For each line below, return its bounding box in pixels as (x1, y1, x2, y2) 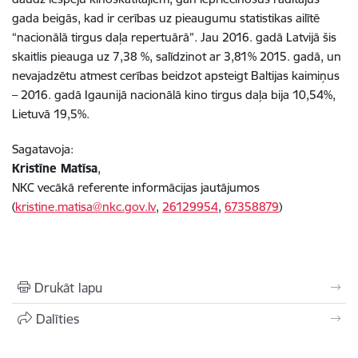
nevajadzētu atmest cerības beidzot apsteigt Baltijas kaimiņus (12, 68, 340, 84)
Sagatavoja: (12, 141, 74, 157)
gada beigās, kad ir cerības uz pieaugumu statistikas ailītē (12, 10, 320, 26)
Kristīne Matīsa (12, 161, 97, 177)
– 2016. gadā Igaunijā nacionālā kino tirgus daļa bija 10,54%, (12, 87, 336, 103)
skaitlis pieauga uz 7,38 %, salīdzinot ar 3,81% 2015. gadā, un (12, 49, 341, 65)
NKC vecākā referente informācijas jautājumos (12, 180, 260, 196)
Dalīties (36, 311, 79, 328)
